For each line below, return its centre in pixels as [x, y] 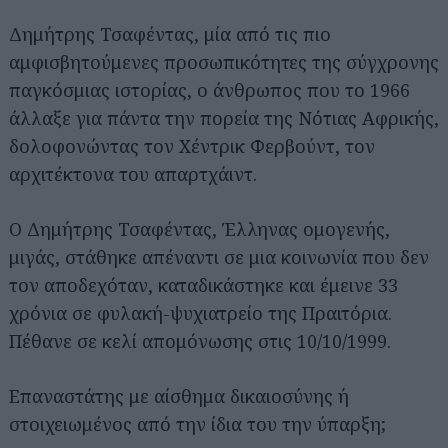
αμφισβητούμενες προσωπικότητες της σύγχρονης [224, 62]
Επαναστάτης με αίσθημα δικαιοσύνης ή [179, 396]
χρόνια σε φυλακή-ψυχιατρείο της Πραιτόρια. [200, 313]
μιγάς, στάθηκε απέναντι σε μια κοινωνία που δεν [219, 257]
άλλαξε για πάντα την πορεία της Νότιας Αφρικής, [224, 118]
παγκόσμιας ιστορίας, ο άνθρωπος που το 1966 [209, 90]
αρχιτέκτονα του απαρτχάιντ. [133, 174]
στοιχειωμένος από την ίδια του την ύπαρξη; [197, 424]
